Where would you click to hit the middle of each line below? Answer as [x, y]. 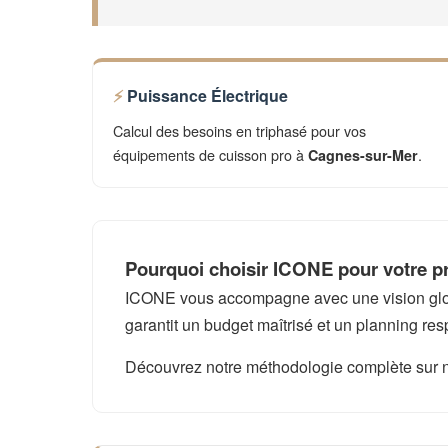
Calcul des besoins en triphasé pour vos [239, 130]
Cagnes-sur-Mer [363, 155]
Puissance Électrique [207, 95]
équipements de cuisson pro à [210, 154]
